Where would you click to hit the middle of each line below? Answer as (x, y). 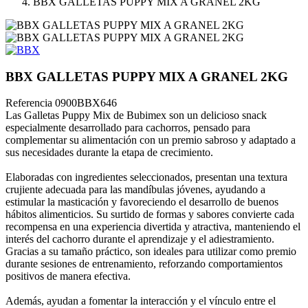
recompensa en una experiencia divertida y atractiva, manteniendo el (153, 227)
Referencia (30, 103)
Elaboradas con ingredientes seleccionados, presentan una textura (146, 177)
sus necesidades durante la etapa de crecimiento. (109, 153)
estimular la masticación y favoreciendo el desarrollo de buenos (142, 202)
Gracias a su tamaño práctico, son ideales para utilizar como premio (151, 252)
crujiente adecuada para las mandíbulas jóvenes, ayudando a (135, 190)
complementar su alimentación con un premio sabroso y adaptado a (151, 140)
